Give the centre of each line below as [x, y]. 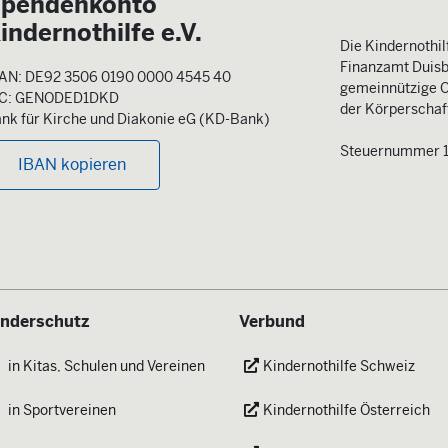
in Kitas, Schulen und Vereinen [106, 365]
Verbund [272, 321]
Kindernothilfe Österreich [346, 409]
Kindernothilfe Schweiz [339, 365]
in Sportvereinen [62, 409]
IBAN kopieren [72, 164]
